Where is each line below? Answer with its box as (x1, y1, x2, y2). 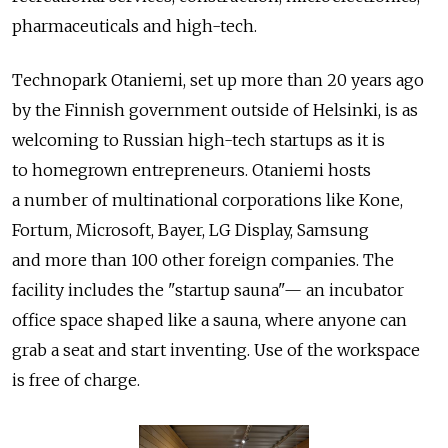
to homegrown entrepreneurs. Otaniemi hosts (12, 159, 371, 180)
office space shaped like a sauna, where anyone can (12, 309, 407, 330)
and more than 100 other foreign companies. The (12, 249, 394, 270)
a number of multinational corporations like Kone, (12, 189, 403, 210)
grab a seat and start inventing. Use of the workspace (12, 339, 420, 360)
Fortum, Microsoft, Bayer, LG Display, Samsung (12, 219, 369, 240)
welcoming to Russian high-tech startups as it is (12, 129, 385, 150)
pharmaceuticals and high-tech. (12, 15, 257, 36)
